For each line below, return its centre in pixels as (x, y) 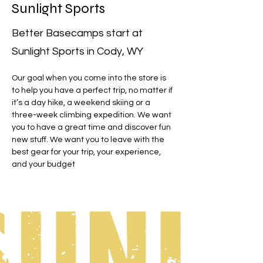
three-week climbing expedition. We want (92, 115)
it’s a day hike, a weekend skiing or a (82, 103)
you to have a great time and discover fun (92, 127)
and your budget (43, 164)
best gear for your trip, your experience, (87, 152)
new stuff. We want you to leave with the (89, 140)
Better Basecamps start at (77, 33)
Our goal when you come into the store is (90, 78)
